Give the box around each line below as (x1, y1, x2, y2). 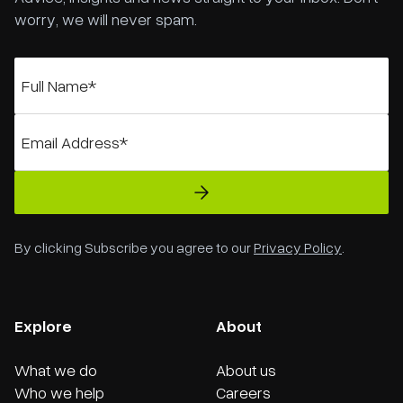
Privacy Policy (254, 237, 342, 257)
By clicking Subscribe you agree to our (14, 237, 254, 257)
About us (216, 359, 276, 381)
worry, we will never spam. (14, 8, 197, 30)
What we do (14, 359, 97, 381)
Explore (14, 314, 72, 337)
